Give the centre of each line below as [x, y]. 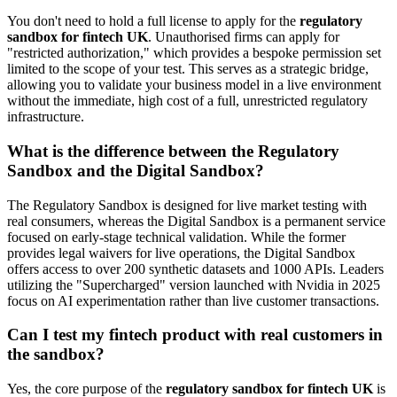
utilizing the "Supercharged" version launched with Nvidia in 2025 [194, 284]
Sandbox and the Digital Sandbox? [136, 170]
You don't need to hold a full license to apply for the [153, 21]
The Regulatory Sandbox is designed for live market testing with [187, 205]
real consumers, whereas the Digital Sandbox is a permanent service [196, 221]
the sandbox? [56, 354]
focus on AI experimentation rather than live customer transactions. [193, 300]
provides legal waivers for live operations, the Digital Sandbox [181, 253]
